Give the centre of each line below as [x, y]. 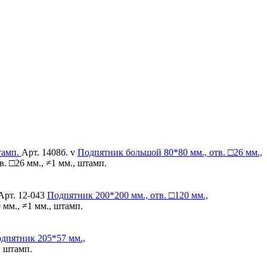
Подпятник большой [119, 152]
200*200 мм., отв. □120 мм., [150, 195]
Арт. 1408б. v [48, 152]
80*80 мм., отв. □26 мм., [212, 152]
